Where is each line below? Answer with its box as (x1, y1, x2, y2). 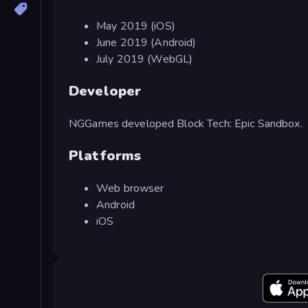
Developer (69, 81, 142, 100)
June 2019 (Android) (96, 34, 197, 50)
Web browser (96, 180, 164, 196)
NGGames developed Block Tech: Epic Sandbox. (69, 115, 302, 131)
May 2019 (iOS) (96, 18, 175, 34)
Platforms (69, 146, 142, 165)
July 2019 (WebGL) (96, 51, 193, 67)
